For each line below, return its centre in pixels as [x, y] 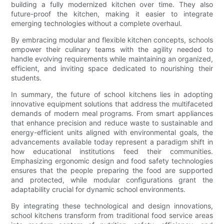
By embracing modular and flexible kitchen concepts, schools [112, 40]
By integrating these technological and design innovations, [112, 206]
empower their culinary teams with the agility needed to [112, 49]
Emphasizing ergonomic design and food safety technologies [112, 161]
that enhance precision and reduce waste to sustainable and [112, 123]
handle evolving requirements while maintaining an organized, [112, 59]
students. [26, 78]
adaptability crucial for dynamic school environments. [98, 189]
